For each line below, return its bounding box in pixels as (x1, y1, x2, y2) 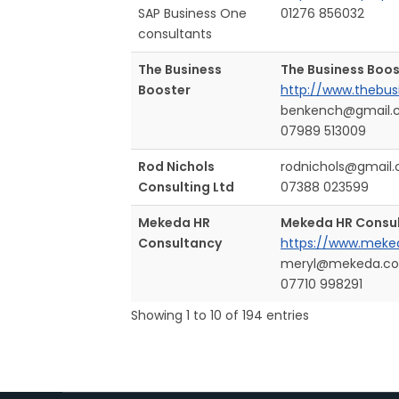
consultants (138, 24, 212, 43)
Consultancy (138, 233, 222, 252)
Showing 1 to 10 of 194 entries (131, 305, 309, 324)
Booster (138, 80, 191, 99)
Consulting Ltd (138, 177, 234, 196)
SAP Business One (138, 4, 247, 22)
